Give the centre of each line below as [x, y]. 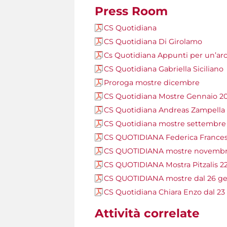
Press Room [131, 11]
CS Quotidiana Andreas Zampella [164, 110]
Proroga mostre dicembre [152, 83]
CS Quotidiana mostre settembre [165, 124]
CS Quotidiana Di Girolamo [153, 42]
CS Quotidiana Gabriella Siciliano [164, 69]
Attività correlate [147, 214]
